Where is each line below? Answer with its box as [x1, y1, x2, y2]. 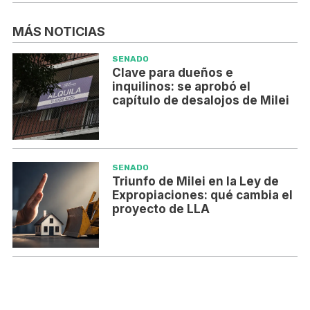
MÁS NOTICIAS [12, 24, 105, 39]
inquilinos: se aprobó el [111, 80, 250, 94]
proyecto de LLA [111, 201, 210, 216]
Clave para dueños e [111, 66, 233, 80]
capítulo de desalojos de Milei [111, 93, 289, 108]
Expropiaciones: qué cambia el [111, 188, 293, 202]
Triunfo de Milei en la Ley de [111, 174, 279, 188]
